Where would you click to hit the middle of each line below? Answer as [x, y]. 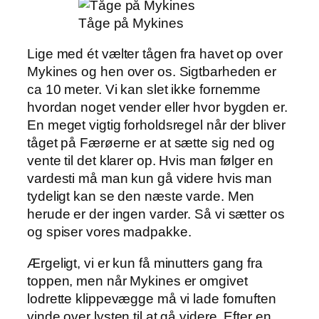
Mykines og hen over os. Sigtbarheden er [152, 72]
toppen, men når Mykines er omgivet [137, 281]
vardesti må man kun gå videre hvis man [150, 179]
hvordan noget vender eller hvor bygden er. [157, 108]
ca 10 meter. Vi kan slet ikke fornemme [144, 90]
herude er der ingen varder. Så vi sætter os [156, 214]
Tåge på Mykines [131, 23]
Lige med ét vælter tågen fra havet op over [155, 54]
